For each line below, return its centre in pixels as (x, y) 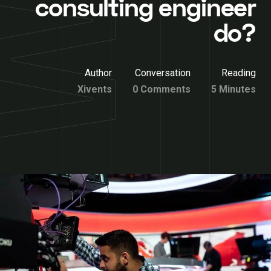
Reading (239, 73)
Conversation (163, 73)
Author (98, 73)
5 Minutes (233, 89)
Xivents (95, 89)
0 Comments (162, 89)
